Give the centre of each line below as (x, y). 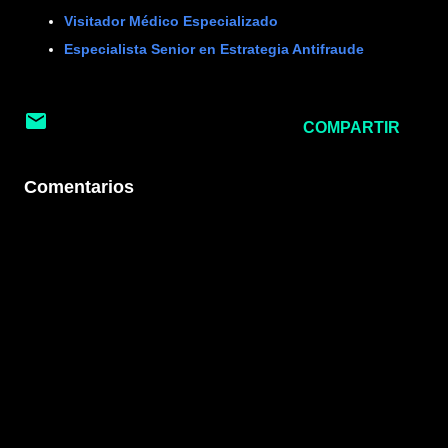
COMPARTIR (351, 127)
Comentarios (79, 187)
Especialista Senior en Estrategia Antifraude (214, 49)
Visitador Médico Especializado (171, 21)
